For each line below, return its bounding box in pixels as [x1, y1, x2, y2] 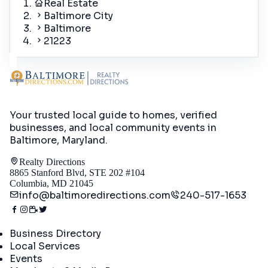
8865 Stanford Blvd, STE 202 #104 [10, 167, 145, 178]
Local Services [10, 240, 80, 253]
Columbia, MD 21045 [10, 178, 93, 189]
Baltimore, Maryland [10, 134, 105, 147]
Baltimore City [44, 9, 113, 22]
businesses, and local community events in [10, 121, 217, 135]
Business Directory [10, 227, 101, 240]
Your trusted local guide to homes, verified [10, 109, 217, 122]
